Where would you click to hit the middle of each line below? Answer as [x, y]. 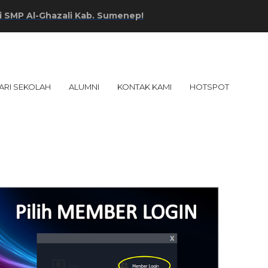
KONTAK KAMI [144, 87]
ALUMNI [84, 87]
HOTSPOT [209, 87]
